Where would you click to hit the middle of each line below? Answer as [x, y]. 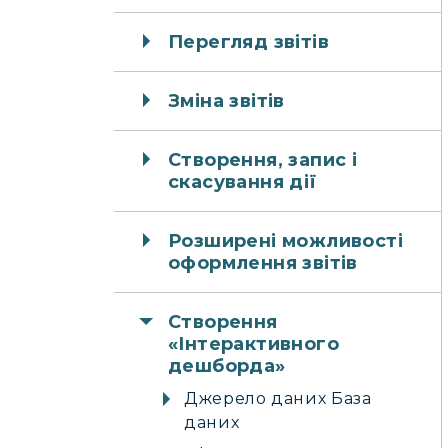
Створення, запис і [263, 160]
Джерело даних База [278, 398]
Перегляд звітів [248, 42]
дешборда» [227, 366]
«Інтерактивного [253, 344]
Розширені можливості [285, 241]
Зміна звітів [226, 101]
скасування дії [242, 182]
